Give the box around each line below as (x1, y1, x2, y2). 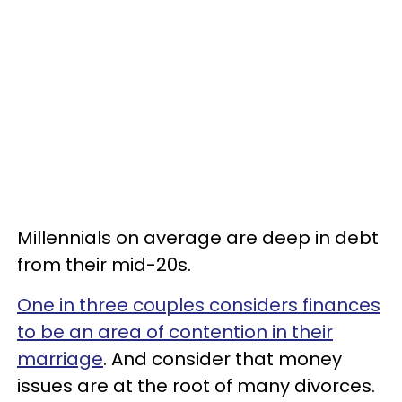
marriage (17, 345, 103, 371)
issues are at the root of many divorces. (17, 372, 375, 398)
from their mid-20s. (17, 251, 191, 277)
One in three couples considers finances (17, 292, 380, 318)
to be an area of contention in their (17, 319, 333, 345)
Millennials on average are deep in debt (17, 224, 379, 250)
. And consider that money (103, 345, 342, 371)
